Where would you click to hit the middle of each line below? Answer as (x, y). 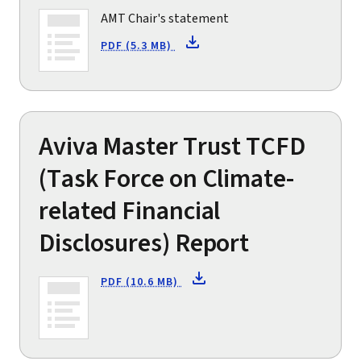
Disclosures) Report (144, 244)
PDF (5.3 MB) (138, 46)
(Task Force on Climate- (166, 179)
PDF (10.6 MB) (141, 282)
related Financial (130, 212)
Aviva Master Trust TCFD (172, 147)
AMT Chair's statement (165, 19)
